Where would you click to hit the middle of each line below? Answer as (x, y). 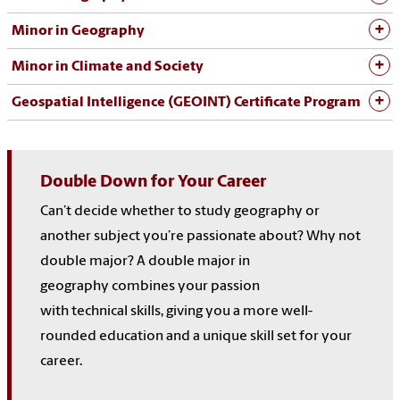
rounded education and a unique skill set (168, 336)
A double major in (193, 261)
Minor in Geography (78, 31)
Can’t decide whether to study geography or (180, 211)
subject (117, 236)
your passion (219, 286)
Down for (137, 182)
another (66, 236)
